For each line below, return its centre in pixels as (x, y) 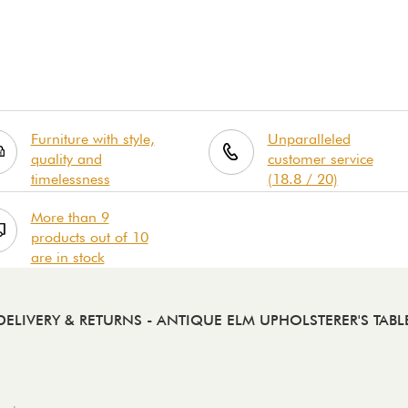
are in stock (67, 257)
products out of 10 (89, 237)
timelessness (70, 178)
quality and (66, 158)
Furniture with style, (92, 138)
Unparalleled (309, 138)
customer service (320, 158)
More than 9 (70, 217)
